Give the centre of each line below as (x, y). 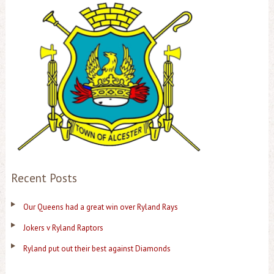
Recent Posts (44, 178)
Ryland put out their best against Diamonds (97, 248)
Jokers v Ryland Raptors (63, 228)
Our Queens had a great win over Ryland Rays (100, 207)
